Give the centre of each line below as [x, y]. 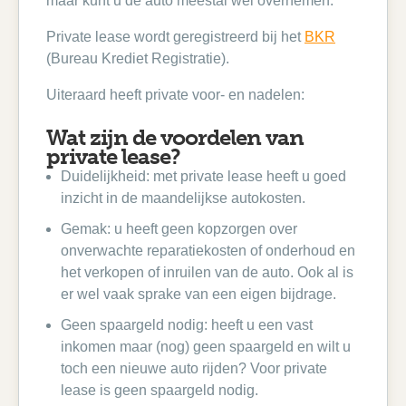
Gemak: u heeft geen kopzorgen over [179, 229]
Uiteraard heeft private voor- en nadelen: [175, 95]
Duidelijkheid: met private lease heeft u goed [203, 176]
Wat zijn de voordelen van [175, 137]
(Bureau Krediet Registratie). [138, 58]
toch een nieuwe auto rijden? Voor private [194, 368]
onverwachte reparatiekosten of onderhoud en [208, 251]
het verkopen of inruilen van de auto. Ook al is [207, 272]
